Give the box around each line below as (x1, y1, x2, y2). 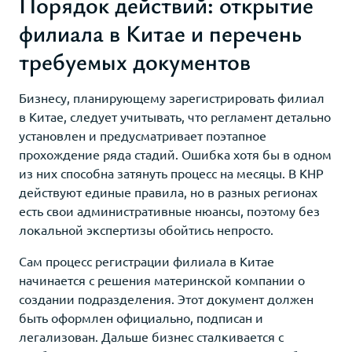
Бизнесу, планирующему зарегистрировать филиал (19, 89, 324, 105)
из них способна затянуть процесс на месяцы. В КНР (19, 164, 324, 181)
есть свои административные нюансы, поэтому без (19, 202, 320, 218)
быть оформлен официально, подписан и (19, 309, 263, 325)
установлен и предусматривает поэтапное (19, 126, 266, 143)
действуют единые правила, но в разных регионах (19, 183, 317, 200)
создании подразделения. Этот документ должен (19, 290, 313, 306)
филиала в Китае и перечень (19, 16, 302, 49)
